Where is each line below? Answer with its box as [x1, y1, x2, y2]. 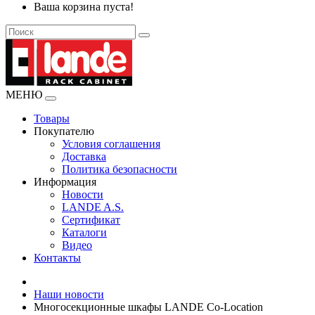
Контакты [34, 252, 81, 264]
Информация [34, 176, 96, 188]
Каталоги [62, 226, 107, 238]
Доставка [62, 150, 106, 162]
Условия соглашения [62, 138, 160, 150]
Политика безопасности [62, 163, 177, 175]
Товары [34, 112, 70, 124]
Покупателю [34, 125, 94, 137]
